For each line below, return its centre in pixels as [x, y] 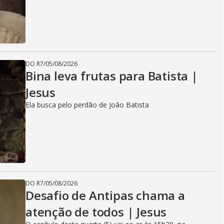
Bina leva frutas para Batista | [112, 76]
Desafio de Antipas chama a [105, 195]
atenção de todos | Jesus [96, 212]
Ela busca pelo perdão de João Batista [87, 105]
